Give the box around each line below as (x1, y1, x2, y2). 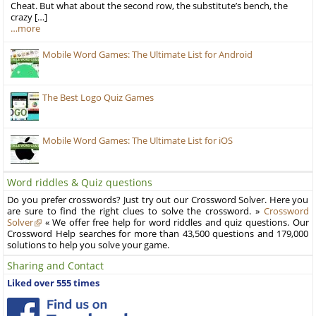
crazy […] (11, 11, 48, 23)
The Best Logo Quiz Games (42, 91, 154, 104)
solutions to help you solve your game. (7, 238, 170, 251)
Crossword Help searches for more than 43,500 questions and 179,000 (7, 227, 309, 240)
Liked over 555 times (7, 276, 100, 289)
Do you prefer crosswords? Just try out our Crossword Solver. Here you (7, 193, 309, 206)
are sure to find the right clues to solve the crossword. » (7, 205, 264, 217)
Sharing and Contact (7, 258, 104, 272)
